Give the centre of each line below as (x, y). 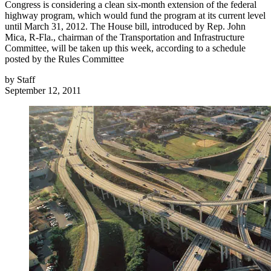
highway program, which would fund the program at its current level (135, 16)
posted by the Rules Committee (64, 59)
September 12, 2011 (43, 91)
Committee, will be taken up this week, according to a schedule (125, 48)
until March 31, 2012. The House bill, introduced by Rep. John (125, 27)
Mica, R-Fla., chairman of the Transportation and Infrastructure (125, 38)
